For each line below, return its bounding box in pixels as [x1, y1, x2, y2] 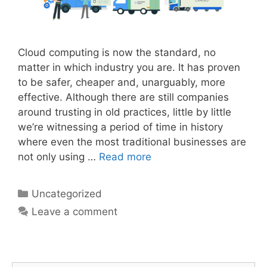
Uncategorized [32, 188, 103, 200]
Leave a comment [32, 206, 118, 218]
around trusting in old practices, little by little [18, 106, 231, 119]
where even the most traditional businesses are [18, 136, 246, 148]
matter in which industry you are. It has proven [18, 61, 240, 74]
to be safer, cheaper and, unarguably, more [18, 76, 225, 89]
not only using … [18, 151, 99, 163]
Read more [99, 151, 151, 163]
